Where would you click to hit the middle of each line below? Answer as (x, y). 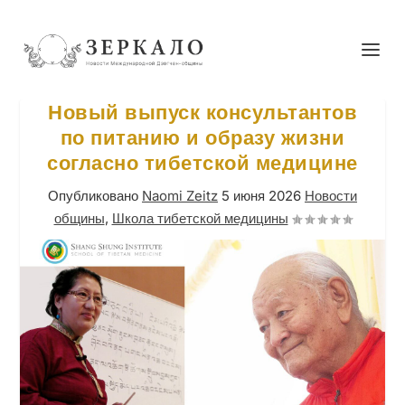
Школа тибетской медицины (200, 218)
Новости (331, 196)
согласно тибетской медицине (202, 163)
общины (79, 218)
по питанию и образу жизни (202, 137)
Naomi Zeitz (180, 196)
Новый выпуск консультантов (202, 112)
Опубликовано (95, 196)
